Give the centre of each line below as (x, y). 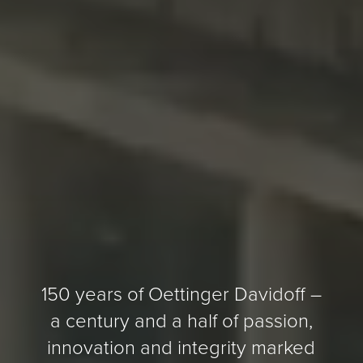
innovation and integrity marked (181, 346)
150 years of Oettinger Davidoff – (181, 293)
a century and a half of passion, (181, 320)
